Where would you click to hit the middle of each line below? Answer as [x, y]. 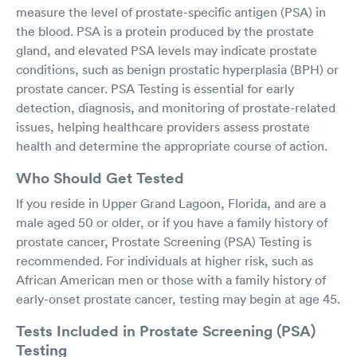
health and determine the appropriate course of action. [172, 145]
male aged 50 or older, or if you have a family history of [172, 222]
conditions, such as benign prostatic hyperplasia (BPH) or [177, 69]
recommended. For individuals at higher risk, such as [165, 260]
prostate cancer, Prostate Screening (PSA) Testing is [164, 241]
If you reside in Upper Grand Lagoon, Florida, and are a [171, 203]
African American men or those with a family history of [171, 279]
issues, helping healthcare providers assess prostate [163, 126]
